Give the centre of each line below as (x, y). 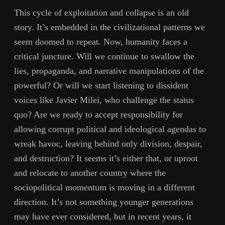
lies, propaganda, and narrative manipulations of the (109, 71)
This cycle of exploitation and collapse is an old (101, 12)
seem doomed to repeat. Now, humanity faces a (101, 41)
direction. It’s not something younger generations (104, 202)
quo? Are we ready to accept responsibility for (98, 114)
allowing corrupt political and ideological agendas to (110, 129)
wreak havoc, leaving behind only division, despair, (108, 143)
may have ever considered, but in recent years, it (103, 216)
